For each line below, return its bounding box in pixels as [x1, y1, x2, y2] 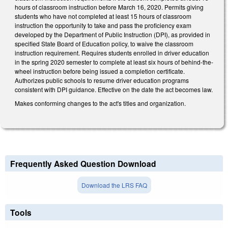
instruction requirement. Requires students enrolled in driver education [15, 48, 209, 57]
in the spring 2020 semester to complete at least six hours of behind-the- [15, 57, 213, 66]
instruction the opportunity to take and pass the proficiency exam [15, 20, 191, 30]
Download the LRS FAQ [81, 180, 147, 189]
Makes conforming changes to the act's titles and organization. [15, 99, 186, 108]
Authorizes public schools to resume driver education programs [15, 75, 189, 84]
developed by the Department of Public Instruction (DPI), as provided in [15, 30, 210, 39]
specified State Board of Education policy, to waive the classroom [15, 39, 193, 48]
